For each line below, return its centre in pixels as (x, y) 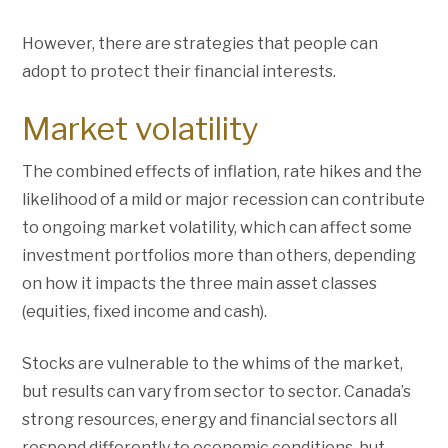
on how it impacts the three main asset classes (200, 283)
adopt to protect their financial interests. (179, 71)
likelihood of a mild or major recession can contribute (224, 199)
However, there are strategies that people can (200, 43)
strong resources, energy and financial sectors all (210, 419)
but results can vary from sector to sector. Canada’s (217, 391)
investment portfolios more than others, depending (219, 255)
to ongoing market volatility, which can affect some (217, 227)
